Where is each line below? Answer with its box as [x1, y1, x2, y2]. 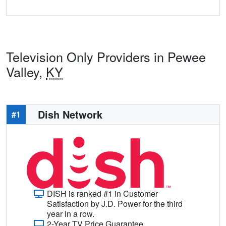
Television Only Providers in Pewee [6, 47, 206, 66]
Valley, [6, 62, 46, 81]
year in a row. [47, 207, 94, 219]
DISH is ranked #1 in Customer [47, 187, 158, 199]
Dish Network [38, 106, 102, 122]
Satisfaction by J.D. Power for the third [47, 197, 183, 209]
